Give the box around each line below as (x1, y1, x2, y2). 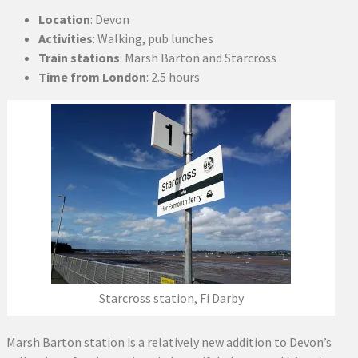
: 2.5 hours (146, 68, 200, 85)
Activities (38, 30, 93, 46)
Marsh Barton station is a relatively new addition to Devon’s (6, 333, 332, 350)
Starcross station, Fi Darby (98, 289, 244, 306)
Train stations (38, 49, 120, 66)
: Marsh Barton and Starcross (120, 49, 276, 66)
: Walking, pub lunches (93, 30, 213, 46)
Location (38, 10, 90, 27)
